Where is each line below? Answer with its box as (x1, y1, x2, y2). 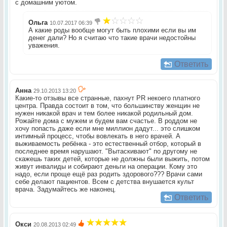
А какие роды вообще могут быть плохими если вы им (28, 26, 196, 34)
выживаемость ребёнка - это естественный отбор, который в (15, 140, 201, 148)
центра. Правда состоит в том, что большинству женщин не (15, 102, 200, 110)
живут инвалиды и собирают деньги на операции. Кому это (15, 163, 197, 171)
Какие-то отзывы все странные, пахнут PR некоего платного (15, 94, 200, 102)
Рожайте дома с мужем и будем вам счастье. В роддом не (15, 117, 197, 125)
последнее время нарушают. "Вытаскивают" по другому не (15, 147, 197, 156)
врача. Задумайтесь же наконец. (15, 185, 116, 194)
